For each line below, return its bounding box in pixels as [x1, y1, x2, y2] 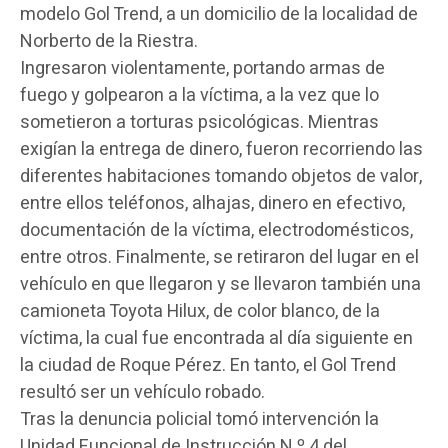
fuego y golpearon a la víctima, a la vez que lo [20, 81, 379, 109]
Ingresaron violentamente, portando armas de [20, 54, 385, 82]
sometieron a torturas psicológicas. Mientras [20, 108, 379, 136]
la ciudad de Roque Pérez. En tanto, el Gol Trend [20, 351, 396, 379]
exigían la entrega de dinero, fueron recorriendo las [20, 135, 423, 163]
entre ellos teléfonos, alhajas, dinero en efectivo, [20, 189, 405, 217]
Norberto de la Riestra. [20, 27, 198, 55]
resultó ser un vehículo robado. [20, 378, 265, 406]
